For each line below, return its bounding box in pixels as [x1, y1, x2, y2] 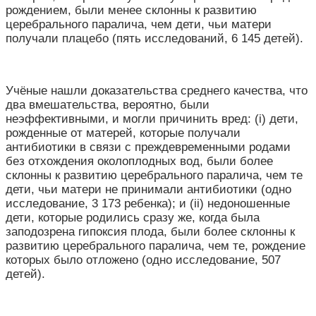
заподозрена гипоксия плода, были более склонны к [6, 224, 295, 238]
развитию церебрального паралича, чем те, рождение [6, 238, 305, 253]
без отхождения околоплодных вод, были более [6, 154, 273, 168]
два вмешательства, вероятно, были [6, 97, 209, 111]
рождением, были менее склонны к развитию [6, 3, 257, 17]
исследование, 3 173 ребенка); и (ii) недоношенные [6, 196, 290, 210]
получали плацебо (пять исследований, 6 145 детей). [6, 31, 303, 45]
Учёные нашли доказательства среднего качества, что [6, 83, 308, 97]
